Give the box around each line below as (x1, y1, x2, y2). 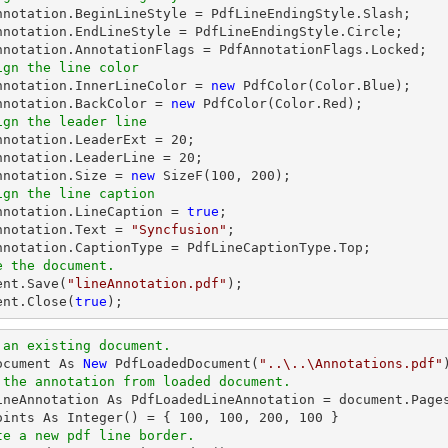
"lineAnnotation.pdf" (67, 276, 227, 291)
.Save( (19, 276, 67, 291)
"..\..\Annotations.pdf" (259, 356, 443, 371)
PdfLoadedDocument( (107, 356, 259, 371)
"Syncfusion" (131, 222, 227, 237)
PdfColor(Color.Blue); (235, 78, 411, 93)
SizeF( (155, 168, 211, 183)
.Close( (19, 294, 75, 309)
